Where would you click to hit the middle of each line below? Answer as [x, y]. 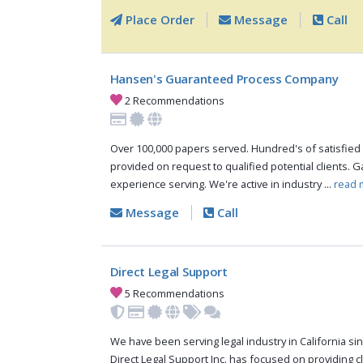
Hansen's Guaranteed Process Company [224, 79]
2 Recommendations [174, 100]
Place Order [158, 20]
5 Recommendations [174, 293]
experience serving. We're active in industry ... [222, 184]
